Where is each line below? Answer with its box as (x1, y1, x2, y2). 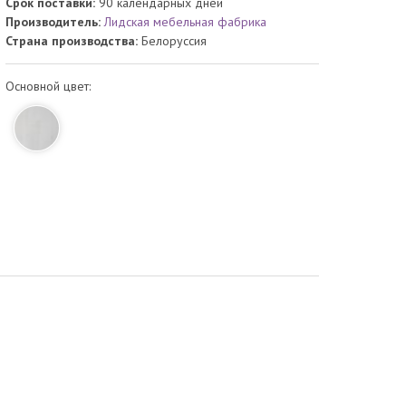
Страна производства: (5, 33, 139, 50)
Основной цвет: (5, 78, 92, 95)
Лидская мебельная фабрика (104, 14, 267, 31)
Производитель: (5, 14, 105, 31)
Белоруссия (138, 33, 208, 50)
